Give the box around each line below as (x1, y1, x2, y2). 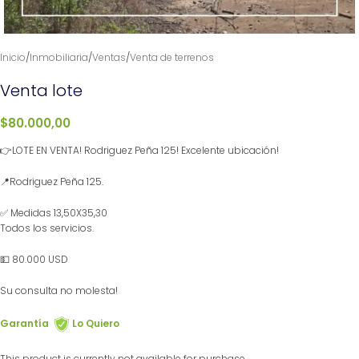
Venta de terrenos (130, 50, 214, 64)
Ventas (92, 50, 126, 64)
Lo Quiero (72, 317, 119, 331)
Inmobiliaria (30, 50, 88, 64)
